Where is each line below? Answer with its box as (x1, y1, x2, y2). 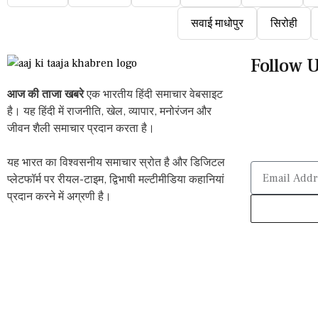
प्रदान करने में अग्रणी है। (7, 190, 111, 204)
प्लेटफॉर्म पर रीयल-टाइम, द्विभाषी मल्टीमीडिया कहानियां (7, 172, 224, 187)
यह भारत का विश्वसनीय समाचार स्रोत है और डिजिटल (7, 155, 225, 170)
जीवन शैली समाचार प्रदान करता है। (7, 121, 155, 136)
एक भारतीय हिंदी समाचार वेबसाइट (84, 87, 223, 102)
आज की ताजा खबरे (7, 87, 84, 102)
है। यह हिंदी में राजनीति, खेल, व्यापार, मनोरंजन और (7, 104, 212, 119)
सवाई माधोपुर (191, 16, 243, 31)
